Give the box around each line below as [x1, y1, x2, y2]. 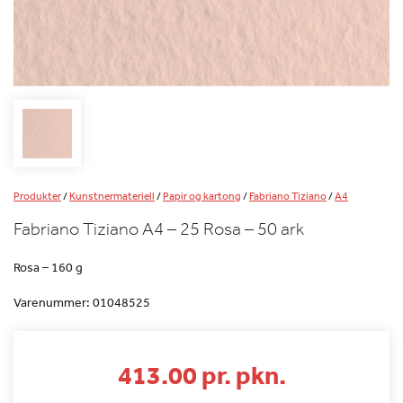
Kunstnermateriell [69, 188, 155, 203]
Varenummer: [13, 293, 93, 310]
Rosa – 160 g [13, 258, 83, 275]
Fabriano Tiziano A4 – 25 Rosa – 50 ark [13, 218, 304, 239]
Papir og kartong [163, 188, 241, 203]
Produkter [13, 188, 61, 203]
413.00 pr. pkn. [117, 358, 286, 390]
